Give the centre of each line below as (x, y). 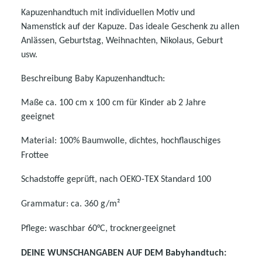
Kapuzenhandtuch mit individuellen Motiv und (108, 13)
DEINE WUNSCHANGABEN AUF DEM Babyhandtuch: (124, 253)
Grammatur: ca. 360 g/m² (70, 204)
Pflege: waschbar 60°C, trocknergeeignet (98, 228)
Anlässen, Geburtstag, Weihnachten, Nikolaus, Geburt (122, 41)
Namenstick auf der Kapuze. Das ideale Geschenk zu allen (130, 27)
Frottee (35, 155)
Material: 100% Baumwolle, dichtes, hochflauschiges (121, 141)
